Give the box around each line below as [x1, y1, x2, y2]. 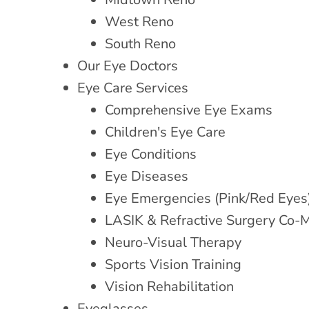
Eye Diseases [105, 166, 188, 186]
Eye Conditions [105, 144, 197, 163]
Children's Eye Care [105, 122, 226, 141]
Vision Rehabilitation [105, 277, 234, 296]
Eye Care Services [77, 78, 188, 97]
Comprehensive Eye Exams [105, 100, 272, 119]
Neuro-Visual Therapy [105, 232, 241, 252]
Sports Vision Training [105, 255, 241, 274]
